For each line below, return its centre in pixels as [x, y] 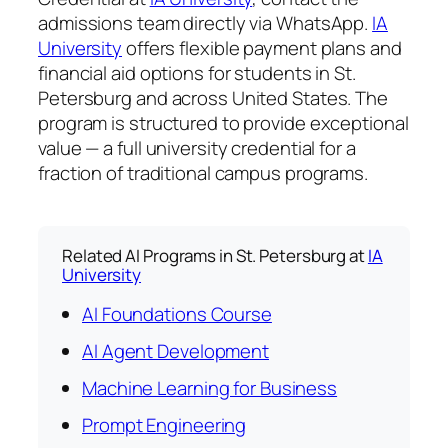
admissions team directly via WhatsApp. [205, 23]
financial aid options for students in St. [197, 73]
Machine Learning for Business [210, 388]
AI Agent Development [175, 351]
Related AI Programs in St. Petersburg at [215, 256]
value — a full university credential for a [197, 148]
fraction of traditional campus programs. [203, 173]
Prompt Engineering [164, 425]
